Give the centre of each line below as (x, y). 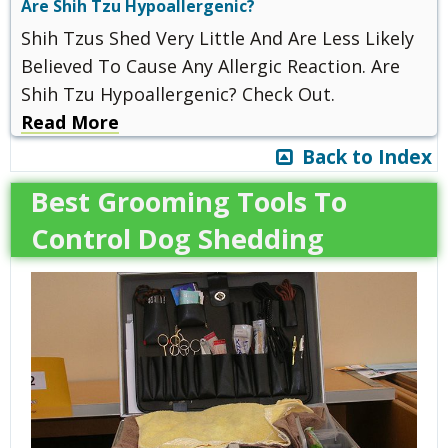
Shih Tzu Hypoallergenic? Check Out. (178, 93)
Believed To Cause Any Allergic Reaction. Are (210, 65)
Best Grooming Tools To (189, 201)
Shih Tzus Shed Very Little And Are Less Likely (217, 37)
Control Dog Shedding (177, 238)
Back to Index (362, 156)
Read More (70, 121)
